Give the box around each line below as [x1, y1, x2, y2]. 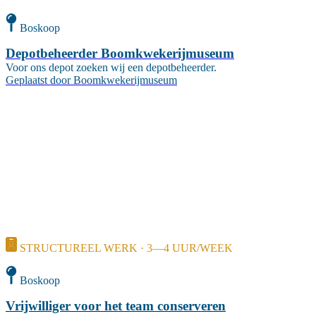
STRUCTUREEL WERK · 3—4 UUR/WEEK [20, 242, 233, 255]
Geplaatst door [6, 73, 71, 86]
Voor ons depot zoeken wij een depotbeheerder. [6, 61, 217, 73]
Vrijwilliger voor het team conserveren [6, 298, 226, 313]
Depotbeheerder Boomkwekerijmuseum [6, 45, 234, 61]
